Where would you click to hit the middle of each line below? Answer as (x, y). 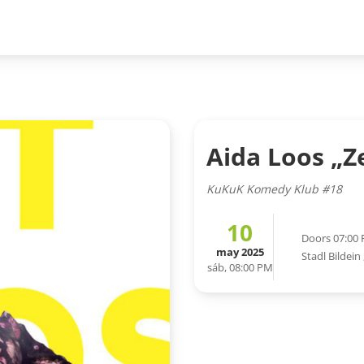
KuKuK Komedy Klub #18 (274, 189)
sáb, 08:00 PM (240, 267)
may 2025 (240, 252)
